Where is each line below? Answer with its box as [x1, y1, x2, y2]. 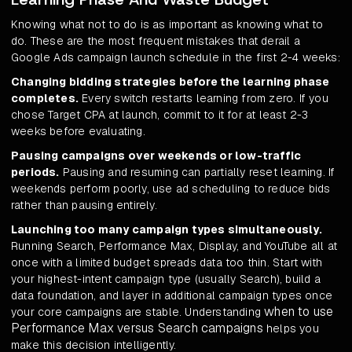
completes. [11, 91, 79, 106]
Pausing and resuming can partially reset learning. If [59, 165, 335, 180]
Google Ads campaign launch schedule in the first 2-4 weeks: [11, 50, 340, 65]
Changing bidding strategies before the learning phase [11, 75, 330, 90]
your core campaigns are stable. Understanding [11, 305, 265, 320]
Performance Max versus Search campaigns [11, 320, 263, 337]
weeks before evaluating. [11, 124, 145, 139]
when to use [264, 303, 334, 321]
